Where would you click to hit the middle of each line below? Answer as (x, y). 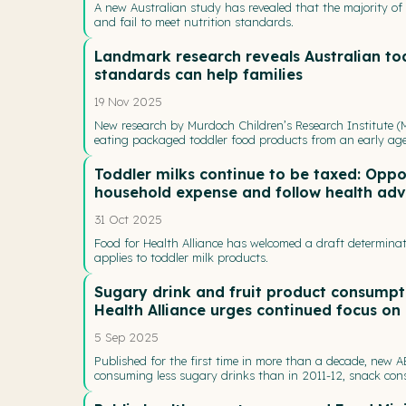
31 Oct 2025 (128, 219)
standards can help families (198, 74)
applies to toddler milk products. (181, 257)
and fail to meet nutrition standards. (194, 21)
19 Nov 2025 (128, 101)
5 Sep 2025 (126, 337)
